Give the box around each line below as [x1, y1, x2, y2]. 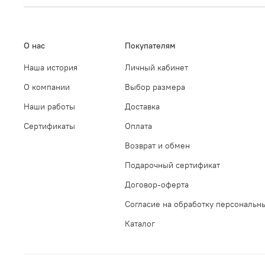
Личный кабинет [125, 62, 188, 73]
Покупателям [125, 40, 176, 51]
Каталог [125, 218, 155, 230]
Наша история [24, 62, 77, 73]
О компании [24, 82, 70, 93]
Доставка [125, 101, 160, 112]
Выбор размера [125, 82, 185, 93]
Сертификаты [24, 121, 75, 132]
